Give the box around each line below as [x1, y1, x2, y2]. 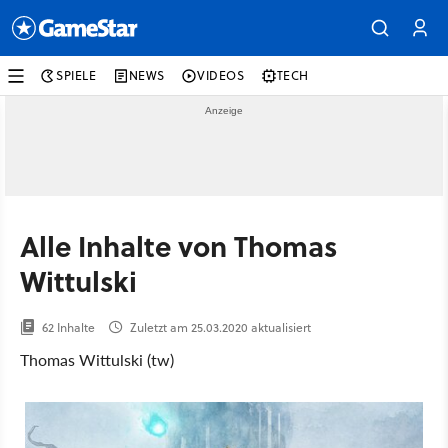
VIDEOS [197, 67, 245, 84]
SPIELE [56, 67, 97, 84]
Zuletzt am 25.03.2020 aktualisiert [124, 319, 311, 336]
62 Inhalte [36, 319, 95, 336]
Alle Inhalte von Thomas [20, 225, 337, 266]
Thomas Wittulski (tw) [20, 348, 174, 371]
